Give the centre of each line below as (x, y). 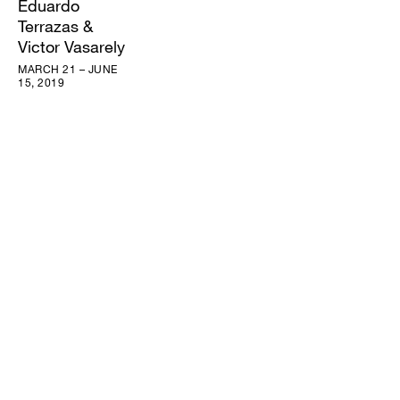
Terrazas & (55, 26)
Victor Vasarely (71, 47)
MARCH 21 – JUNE (68, 69)
